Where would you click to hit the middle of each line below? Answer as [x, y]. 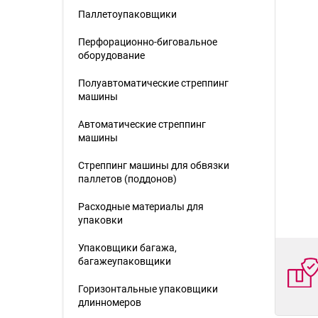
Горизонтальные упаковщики [148, 289]
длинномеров [110, 302]
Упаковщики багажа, [127, 248]
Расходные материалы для [141, 207]
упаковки [100, 220]
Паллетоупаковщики [127, 14]
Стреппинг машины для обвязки [154, 165]
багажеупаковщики [125, 261]
